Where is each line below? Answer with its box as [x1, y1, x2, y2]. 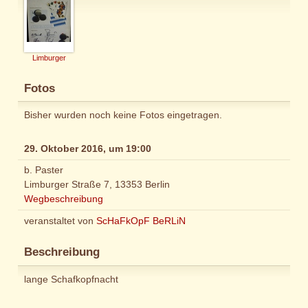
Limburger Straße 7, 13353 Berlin [24, 179, 170, 190]
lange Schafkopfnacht [24, 273, 118, 285]
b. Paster [24, 164, 63, 176]
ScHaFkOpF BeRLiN [96, 215, 186, 227]
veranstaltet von [24, 215, 96, 227]
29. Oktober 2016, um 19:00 [24, 142, 151, 154]
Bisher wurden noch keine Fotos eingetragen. [24, 109, 222, 120]
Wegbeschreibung [24, 193, 103, 205]
